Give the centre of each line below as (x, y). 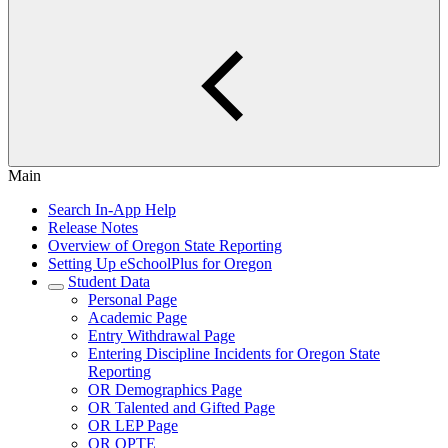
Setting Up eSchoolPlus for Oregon (160, 263)
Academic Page (137, 317)
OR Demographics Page (165, 389)
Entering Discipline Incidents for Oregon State (234, 353)
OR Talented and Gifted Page (181, 407)
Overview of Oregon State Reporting (165, 245)
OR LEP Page (133, 425)
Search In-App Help (112, 209)
